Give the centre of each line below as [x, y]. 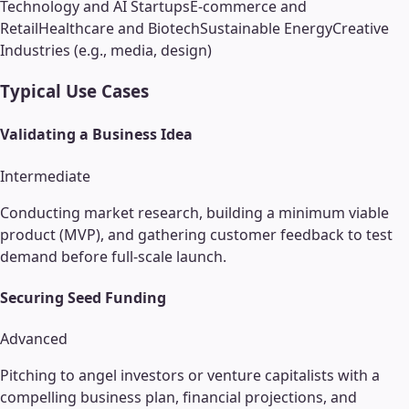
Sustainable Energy [266, 29]
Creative [361, 29]
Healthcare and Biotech [119, 29]
